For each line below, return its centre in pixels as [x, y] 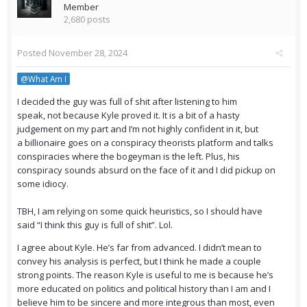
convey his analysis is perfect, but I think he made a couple [139, 261]
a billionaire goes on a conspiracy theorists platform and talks [145, 143]
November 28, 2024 [88, 53]
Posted [33, 53]
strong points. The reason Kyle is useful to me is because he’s [145, 275]
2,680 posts [87, 20]
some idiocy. [43, 184]
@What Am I [44, 79]
